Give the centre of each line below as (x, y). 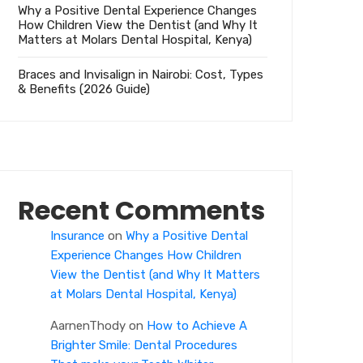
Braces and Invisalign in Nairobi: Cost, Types (141, 75)
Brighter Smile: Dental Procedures (144, 346)
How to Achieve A (197, 326)
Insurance (77, 236)
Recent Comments (141, 211)
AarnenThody (88, 326)
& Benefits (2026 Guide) (84, 90)
